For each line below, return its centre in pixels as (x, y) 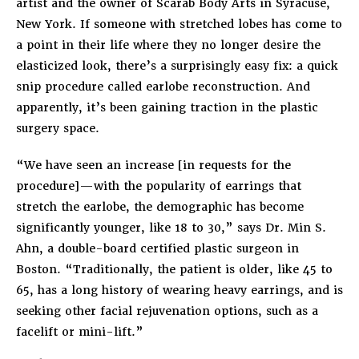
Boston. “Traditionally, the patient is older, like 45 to (174, 269)
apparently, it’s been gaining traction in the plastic (167, 107)
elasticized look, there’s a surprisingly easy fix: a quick (177, 65)
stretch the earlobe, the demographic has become (160, 206)
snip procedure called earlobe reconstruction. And (163, 86)
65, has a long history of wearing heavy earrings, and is (179, 290)
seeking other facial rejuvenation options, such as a (167, 311)
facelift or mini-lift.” (80, 331)
